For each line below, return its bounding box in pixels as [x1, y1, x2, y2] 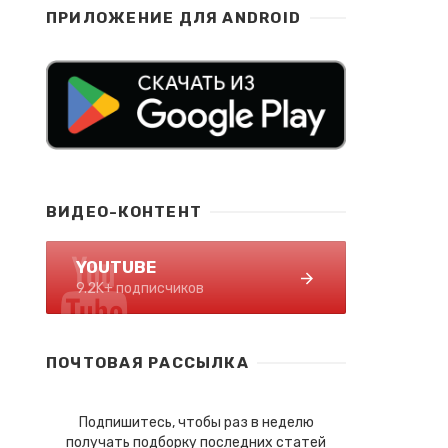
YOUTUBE [76, 257, 156, 277]
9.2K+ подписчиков [76, 280, 204, 297]
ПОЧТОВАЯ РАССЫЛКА [46, 354, 249, 372]
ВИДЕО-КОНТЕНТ [46, 203, 203, 221]
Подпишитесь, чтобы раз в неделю [78, 414, 314, 431]
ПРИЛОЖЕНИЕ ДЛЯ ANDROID [46, 8, 302, 27]
